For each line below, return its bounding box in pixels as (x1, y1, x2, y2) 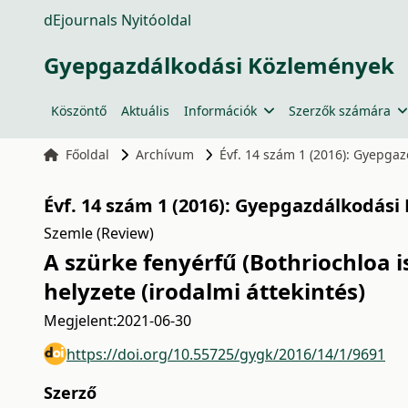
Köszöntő (51, 102, 107, 119)
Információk (184, 102, 257, 119)
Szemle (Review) (44, 223, 154, 243)
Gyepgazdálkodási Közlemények (44, 50, 394, 80)
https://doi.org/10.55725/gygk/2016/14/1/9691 (66, 343, 385, 364)
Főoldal (65, 146, 109, 163)
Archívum (135, 146, 194, 163)
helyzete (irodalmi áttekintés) (44, 276, 365, 306)
